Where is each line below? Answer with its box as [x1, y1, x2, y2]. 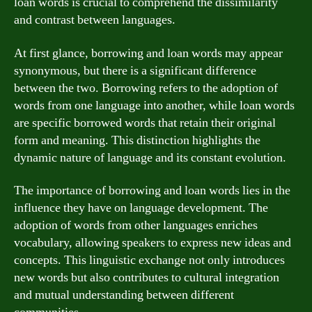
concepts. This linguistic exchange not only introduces [14, 252, 285, 268]
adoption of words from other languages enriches [14, 217, 258, 233]
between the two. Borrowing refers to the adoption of [14, 79, 278, 96]
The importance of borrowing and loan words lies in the [14, 182, 290, 198]
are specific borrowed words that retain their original [14, 114, 276, 131]
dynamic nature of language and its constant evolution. [14, 149, 286, 166]
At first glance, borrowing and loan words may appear [14, 45, 283, 61]
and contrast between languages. [14, 12, 175, 28]
